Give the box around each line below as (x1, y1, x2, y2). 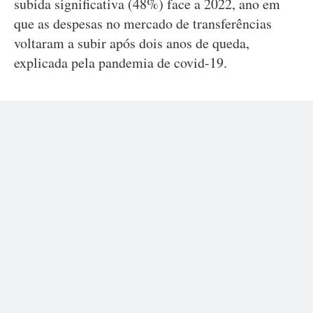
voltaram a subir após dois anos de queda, (14, 34, 249, 52)
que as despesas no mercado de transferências (14, 14, 272, 33)
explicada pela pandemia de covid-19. (14, 53, 227, 72)
